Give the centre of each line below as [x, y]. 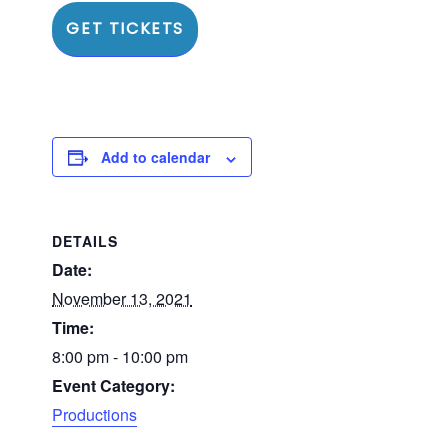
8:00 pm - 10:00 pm [120, 357]
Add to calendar [156, 157]
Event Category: [114, 386]
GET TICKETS [125, 29]
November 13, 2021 [122, 299]
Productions [95, 415]
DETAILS [85, 241]
